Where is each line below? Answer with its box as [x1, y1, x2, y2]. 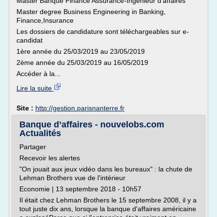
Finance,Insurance [16, 16, 74, 24]
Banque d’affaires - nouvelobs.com [19, 120, 164, 129]
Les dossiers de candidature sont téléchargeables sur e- [16, 28, 189, 35]
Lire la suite [16, 84, 54, 92]
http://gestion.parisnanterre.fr [35, 104, 124, 112]
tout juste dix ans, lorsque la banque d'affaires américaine [19, 205, 196, 213]
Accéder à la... [16, 70, 61, 77]
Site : [16, 104, 35, 112]
